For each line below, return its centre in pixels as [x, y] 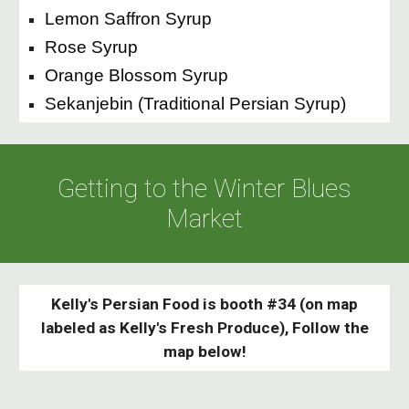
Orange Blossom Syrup [137, 75]
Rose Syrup [92, 47]
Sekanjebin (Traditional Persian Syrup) [196, 104]
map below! [204, 351]
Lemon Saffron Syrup [129, 19]
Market [204, 219]
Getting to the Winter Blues [204, 189]
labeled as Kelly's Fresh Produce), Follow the [204, 328]
